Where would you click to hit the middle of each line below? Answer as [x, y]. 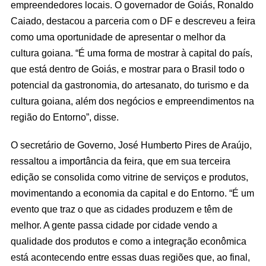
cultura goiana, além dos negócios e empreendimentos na [132, 101]
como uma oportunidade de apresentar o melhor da [118, 37]
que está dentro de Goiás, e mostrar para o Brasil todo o [128, 69]
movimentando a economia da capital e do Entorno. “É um [132, 193]
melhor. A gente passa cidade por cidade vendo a [114, 225]
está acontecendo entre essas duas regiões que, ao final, [130, 257]
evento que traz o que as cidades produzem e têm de [122, 209]
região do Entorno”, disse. [65, 117]
